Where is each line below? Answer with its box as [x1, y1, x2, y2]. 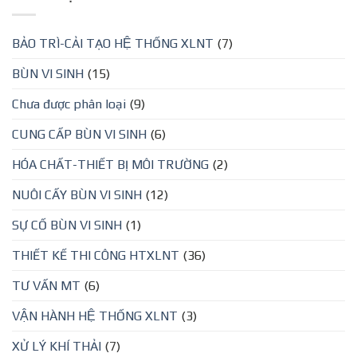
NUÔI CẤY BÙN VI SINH [12, 187, 142, 203]
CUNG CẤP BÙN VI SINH [12, 127, 147, 143]
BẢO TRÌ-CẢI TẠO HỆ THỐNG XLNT [12, 36, 214, 52]
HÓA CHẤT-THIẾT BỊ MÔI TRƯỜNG [12, 157, 209, 173]
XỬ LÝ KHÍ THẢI [12, 339, 101, 355]
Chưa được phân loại [12, 96, 126, 112]
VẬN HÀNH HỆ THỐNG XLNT [12, 308, 178, 324]
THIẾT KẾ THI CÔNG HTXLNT [12, 248, 179, 264]
